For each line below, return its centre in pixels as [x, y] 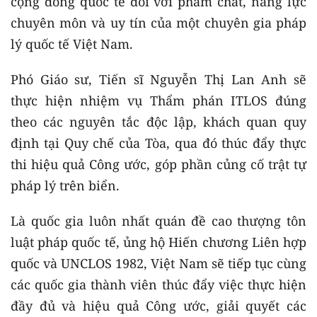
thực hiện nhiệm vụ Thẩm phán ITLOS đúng [158, 100]
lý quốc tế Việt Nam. [72, 44]
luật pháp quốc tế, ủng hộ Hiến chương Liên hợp [158, 242]
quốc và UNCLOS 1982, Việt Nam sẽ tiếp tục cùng [158, 263]
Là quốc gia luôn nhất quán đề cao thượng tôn [158, 221]
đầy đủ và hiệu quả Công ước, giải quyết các [158, 306]
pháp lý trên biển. [65, 185]
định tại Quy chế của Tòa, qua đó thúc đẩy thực [158, 143]
